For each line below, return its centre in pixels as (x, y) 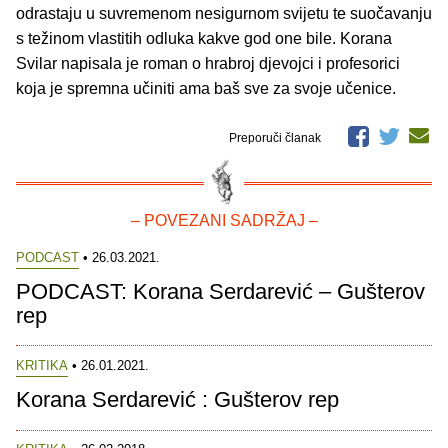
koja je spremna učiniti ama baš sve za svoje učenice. (206, 88)
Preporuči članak (276, 137)
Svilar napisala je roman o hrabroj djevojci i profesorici (208, 63)
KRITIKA (42, 366)
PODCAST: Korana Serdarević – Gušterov (220, 291)
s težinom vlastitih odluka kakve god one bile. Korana (204, 38)
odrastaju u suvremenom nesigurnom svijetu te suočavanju (224, 13)
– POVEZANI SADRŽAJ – (224, 220)
